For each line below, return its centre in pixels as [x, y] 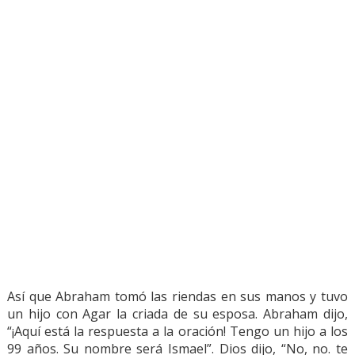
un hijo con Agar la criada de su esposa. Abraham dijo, [177, 314]
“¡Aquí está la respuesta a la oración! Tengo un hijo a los [177, 331]
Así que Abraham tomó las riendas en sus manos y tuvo [177, 296]
